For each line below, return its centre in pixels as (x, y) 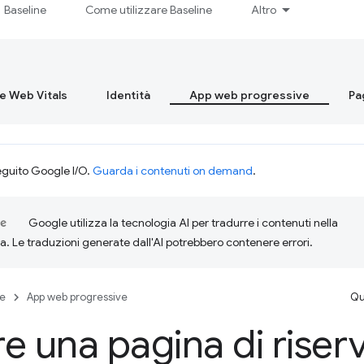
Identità (128, 95)
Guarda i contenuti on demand (173, 171)
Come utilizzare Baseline (149, 10)
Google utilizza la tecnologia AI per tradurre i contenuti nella (183, 223)
